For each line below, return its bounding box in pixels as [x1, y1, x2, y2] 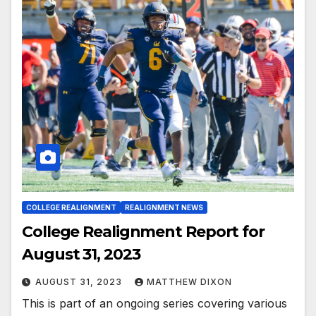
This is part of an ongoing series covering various [22, 296, 287, 310]
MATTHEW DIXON [147, 276, 232, 287]
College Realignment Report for [22, 221, 265, 241]
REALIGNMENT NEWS [125, 202, 203, 212]
